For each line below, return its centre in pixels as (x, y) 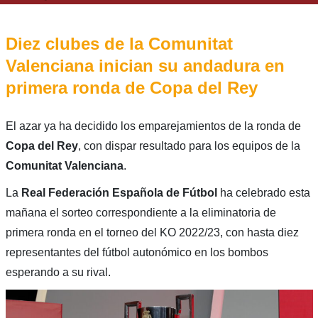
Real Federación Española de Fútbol (119, 192)
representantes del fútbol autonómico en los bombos (137, 252)
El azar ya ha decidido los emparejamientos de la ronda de (153, 126)
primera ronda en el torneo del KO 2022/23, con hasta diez (152, 232)
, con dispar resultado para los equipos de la (189, 146)
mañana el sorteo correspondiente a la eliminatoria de (141, 212)
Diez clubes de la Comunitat (119, 43)
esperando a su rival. (58, 272)
